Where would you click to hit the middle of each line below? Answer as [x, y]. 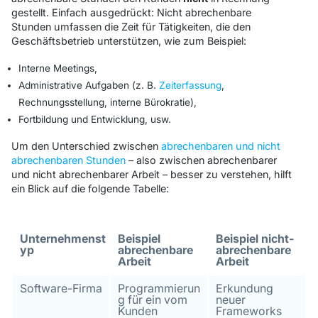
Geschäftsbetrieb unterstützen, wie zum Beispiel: [129, 40]
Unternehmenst [63, 238]
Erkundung [245, 288]
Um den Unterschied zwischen [86, 146]
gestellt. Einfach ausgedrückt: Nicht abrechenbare [131, 12]
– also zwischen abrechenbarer [201, 160]
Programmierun [159, 288]
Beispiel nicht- [255, 238]
